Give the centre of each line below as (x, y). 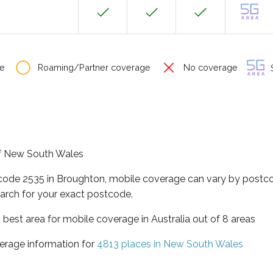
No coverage (209, 67)
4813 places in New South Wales (170, 244)
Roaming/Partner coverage (93, 67)
